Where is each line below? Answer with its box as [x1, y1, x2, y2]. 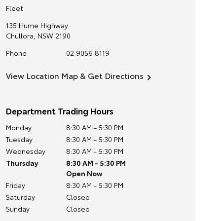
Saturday [5, 192, 35, 202]
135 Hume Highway [5, 20, 68, 30]
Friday [5, 180, 25, 190]
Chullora [5, 31, 34, 40]
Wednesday [5, 146, 45, 156]
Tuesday [5, 134, 33, 144]
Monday [5, 122, 32, 132]
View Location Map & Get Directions [5, 70, 144, 81]
